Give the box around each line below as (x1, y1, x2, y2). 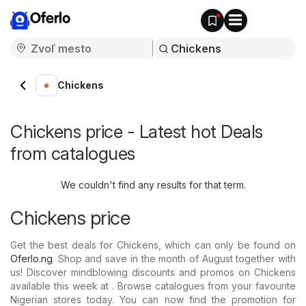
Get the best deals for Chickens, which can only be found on (10, 239, 296, 251)
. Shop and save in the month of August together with (53, 253, 296, 264)
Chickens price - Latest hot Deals (10, 121, 263, 142)
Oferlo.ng (10, 253, 53, 264)
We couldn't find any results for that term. (60, 179, 246, 191)
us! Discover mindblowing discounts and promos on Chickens (10, 266, 296, 278)
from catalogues (10, 143, 135, 164)
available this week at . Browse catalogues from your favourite (10, 280, 296, 292)
